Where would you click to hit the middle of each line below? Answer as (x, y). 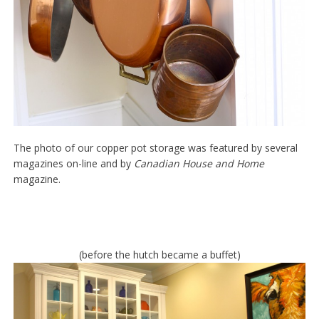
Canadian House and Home (199, 163)
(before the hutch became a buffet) (159, 254)
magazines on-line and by (73, 163)
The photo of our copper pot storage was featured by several (155, 147)
